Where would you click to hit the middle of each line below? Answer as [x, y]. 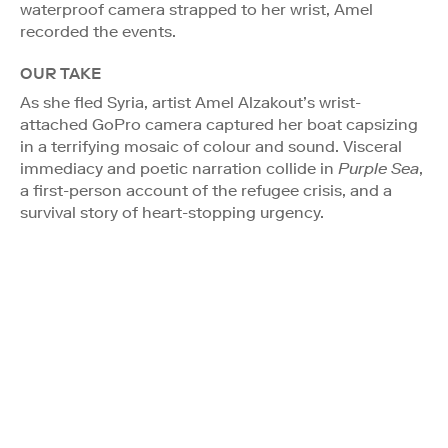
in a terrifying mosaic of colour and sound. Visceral [211, 146]
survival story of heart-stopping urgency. [172, 212]
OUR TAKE [60, 73]
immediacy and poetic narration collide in [179, 168]
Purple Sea [378, 168]
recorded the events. [98, 31]
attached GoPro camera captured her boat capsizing [219, 124]
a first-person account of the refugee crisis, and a [206, 190]
